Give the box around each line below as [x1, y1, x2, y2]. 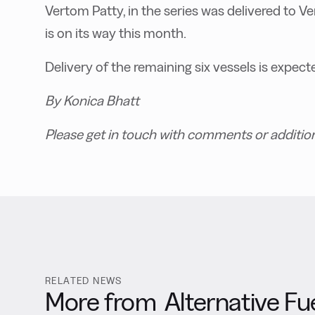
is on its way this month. [45, 25, 186, 41]
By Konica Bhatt [45, 93, 139, 108]
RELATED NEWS [45, 275, 122, 286]
